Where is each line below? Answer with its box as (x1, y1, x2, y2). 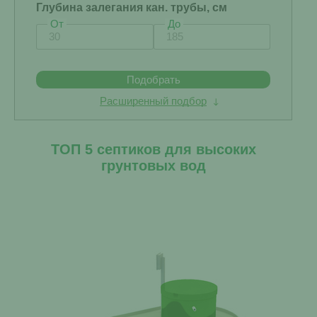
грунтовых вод (100, 158, 206, 173)
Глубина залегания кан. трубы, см (36, 1, 227, 13)
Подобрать (126, 74, 180, 86)
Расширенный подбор (100, 95, 207, 107)
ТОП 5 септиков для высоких (50, 142, 256, 157)
